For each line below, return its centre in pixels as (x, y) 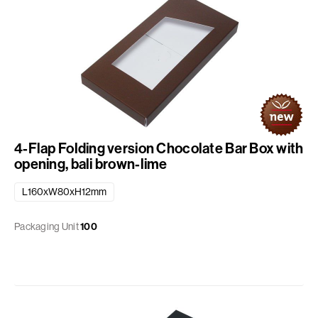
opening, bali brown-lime (91, 164)
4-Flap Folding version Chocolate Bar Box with (159, 148)
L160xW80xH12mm (64, 192)
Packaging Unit (46, 227)
